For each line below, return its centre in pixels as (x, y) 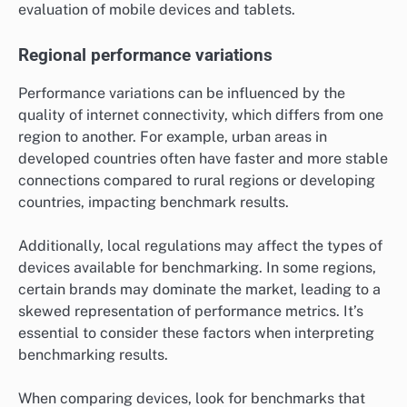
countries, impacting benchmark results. (154, 202)
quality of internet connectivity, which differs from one (201, 114)
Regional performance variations (145, 55)
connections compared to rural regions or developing (197, 180)
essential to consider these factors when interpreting (196, 333)
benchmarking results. (93, 355)
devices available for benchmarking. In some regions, (197, 268)
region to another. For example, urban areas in (173, 136)
